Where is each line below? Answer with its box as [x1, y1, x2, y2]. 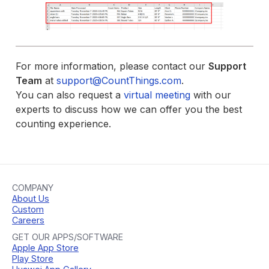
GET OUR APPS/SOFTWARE [12, 231, 123, 242]
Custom [12, 204, 44, 214]
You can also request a [16, 88, 124, 101]
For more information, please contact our [16, 59, 209, 72]
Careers [12, 214, 44, 225]
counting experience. [16, 117, 112, 130]
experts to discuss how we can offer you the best [16, 103, 243, 115]
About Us [12, 193, 49, 204]
